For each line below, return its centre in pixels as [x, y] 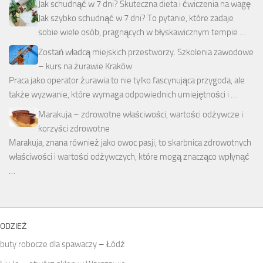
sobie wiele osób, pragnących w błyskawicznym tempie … [142, 32]
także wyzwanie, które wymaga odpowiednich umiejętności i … [123, 94]
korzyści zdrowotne [74, 128]
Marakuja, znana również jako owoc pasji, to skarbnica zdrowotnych [130, 142]
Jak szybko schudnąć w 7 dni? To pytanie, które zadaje [136, 18]
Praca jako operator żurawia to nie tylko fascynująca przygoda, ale [127, 80]
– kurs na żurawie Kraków [85, 66]
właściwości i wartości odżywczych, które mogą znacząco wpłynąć [129, 156]
